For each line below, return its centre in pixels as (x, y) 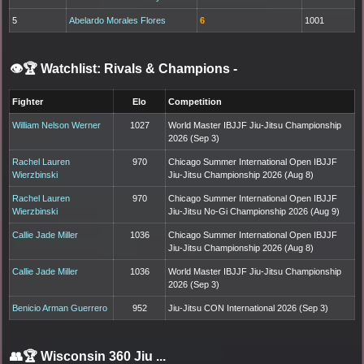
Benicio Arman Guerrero (60, 308)
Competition (195, 101)
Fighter (28, 101)
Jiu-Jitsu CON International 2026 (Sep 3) (249, 308)
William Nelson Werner (57, 125)
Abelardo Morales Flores (118, 20)
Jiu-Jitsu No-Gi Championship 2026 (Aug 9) (254, 211)
